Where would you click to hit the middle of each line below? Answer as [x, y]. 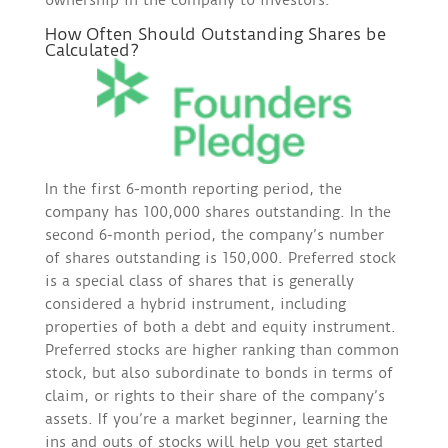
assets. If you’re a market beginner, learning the [216, 419]
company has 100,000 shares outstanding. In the [217, 212]
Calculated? [91, 50]
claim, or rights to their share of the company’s [214, 396]
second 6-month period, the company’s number [214, 235]
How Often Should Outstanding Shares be [215, 34]
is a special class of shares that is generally [199, 281]
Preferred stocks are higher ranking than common [221, 350]
